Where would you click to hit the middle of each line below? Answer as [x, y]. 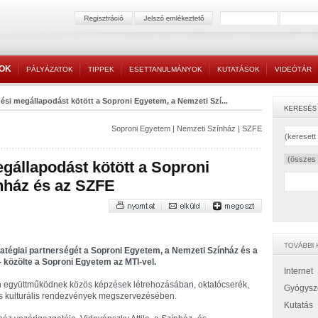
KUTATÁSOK [238, 69]
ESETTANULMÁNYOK [166, 69]
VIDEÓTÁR [293, 69]
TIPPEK [101, 69]
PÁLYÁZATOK [50, 69]
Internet [298, 271]
